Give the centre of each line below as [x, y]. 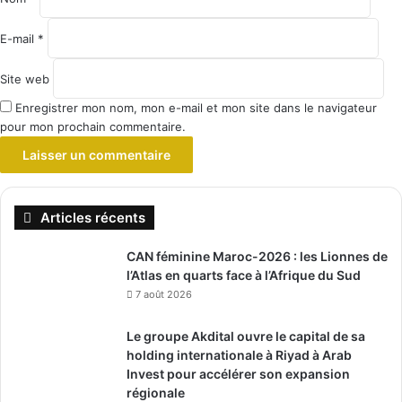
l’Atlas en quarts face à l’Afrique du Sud [244, 275]
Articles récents [93, 218]
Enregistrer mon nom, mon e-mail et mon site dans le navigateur [196, 108]
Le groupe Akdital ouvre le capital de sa [246, 336]
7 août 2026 [164, 295]
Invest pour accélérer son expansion [238, 374]
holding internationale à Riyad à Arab [239, 355]
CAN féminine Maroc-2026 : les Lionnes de [257, 257]
